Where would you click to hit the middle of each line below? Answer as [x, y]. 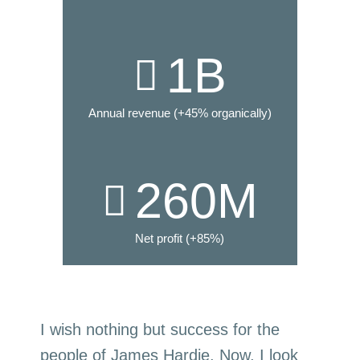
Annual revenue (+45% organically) [180, 112]
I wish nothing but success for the [160, 329]
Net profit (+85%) [180, 238]
